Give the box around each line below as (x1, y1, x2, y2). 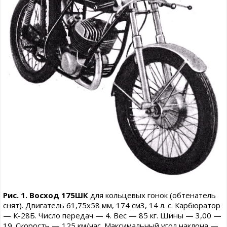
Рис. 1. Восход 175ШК (3, 190, 90, 200)
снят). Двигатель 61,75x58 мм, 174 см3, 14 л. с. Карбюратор (3, 200, 220, 210)
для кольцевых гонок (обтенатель (90, 190, 216, 200)
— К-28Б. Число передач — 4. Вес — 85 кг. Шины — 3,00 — (3, 210, 221, 220)
